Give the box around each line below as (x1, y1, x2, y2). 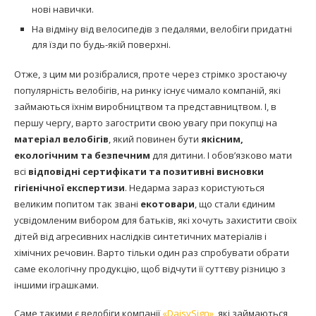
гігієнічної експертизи (14, 181, 125, 194)
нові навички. (32, 2, 94, 16)
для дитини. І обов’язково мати (150, 148, 292, 162)
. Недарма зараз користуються (125, 181, 265, 194)
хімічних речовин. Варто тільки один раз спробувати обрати (14, 245, 289, 259)
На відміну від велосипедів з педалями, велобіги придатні (32, 22, 292, 35)
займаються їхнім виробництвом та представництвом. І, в (14, 99, 276, 113)
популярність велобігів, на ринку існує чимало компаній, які (14, 83, 281, 97)
